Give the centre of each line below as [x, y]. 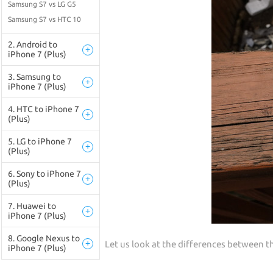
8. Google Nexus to [44, 238]
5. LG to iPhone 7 [40, 141]
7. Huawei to [32, 206]
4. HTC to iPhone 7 [44, 109]
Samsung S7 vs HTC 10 [44, 19]
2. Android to [33, 44]
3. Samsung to [34, 76]
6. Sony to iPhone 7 [44, 173]
